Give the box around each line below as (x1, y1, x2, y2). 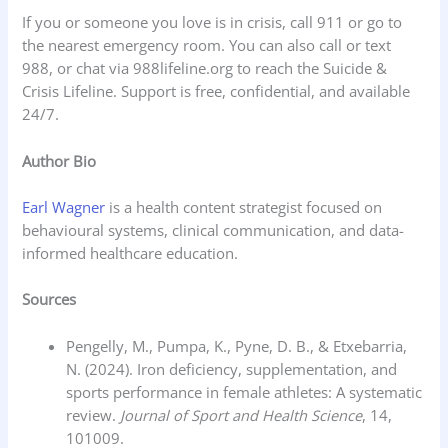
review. (66, 404, 121, 425)
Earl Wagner (22, 197, 106, 218)
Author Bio (22, 150, 97, 171)
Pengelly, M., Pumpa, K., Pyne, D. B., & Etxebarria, (66, 335, 408, 356)
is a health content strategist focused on (105, 197, 383, 218)
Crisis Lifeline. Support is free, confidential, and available (22, 81, 411, 102)
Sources (22, 289, 77, 310)
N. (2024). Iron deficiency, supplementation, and (66, 358, 398, 379)
